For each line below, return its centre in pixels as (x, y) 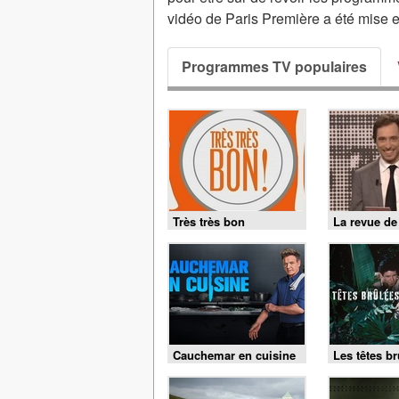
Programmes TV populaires (274, 66)
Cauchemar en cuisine (234, 355)
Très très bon (209, 221)
